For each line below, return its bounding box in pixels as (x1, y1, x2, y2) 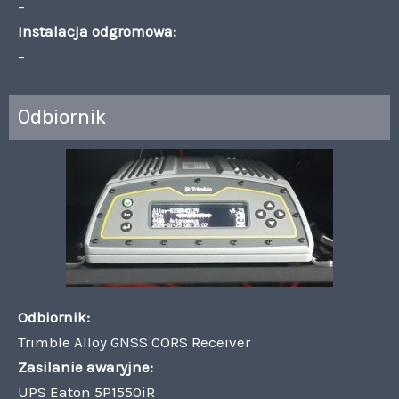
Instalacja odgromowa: (18, 21, 176, 40)
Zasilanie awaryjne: (18, 357, 153, 376)
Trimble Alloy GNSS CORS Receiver (18, 332, 250, 351)
